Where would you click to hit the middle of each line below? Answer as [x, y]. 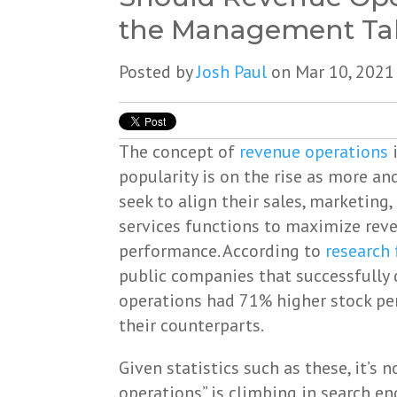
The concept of [179, 152]
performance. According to [222, 251]
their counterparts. [192, 326]
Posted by [158, 72]
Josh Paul [232, 72]
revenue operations [314, 152]
